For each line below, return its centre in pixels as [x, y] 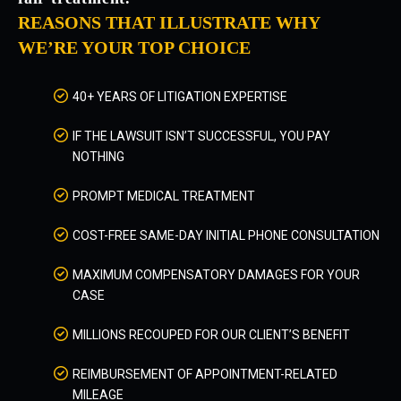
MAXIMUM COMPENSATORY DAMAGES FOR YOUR [216, 275]
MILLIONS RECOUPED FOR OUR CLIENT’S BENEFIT [211, 335]
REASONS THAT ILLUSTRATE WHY [169, 22]
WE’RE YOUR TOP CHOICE [134, 47]
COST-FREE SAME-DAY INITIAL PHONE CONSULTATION [226, 235]
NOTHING [98, 157]
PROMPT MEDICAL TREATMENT [164, 196]
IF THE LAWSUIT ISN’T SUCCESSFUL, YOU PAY [201, 136]
